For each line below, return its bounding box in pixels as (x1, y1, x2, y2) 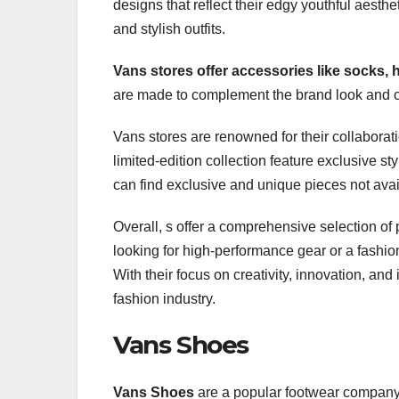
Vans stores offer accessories (113, 62, 313, 78)
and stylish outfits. (113, 20, 225, 37)
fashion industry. (113, 290, 216, 306)
